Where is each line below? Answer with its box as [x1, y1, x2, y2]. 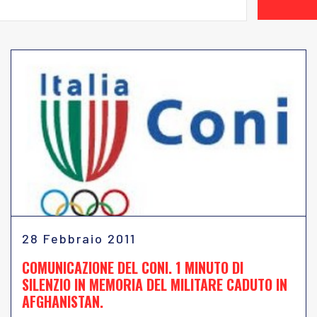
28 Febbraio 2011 [22, 231, 136, 246]
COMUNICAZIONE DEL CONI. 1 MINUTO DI [22, 257, 243, 278]
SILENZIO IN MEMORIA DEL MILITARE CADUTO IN [22, 274, 287, 295]
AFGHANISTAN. [22, 291, 103, 312]
